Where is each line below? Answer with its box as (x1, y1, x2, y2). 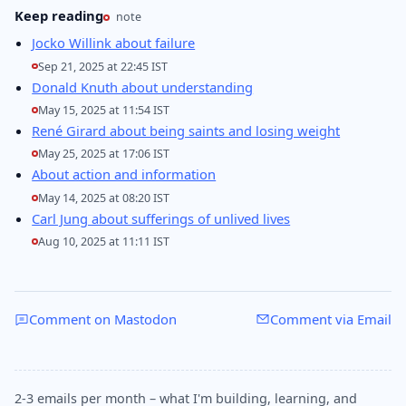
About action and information (32, 165, 217, 184)
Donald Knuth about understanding (32, 77, 254, 96)
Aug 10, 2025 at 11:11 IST (38, 234, 170, 250)
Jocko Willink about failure (32, 34, 196, 53)
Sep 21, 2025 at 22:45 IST (38, 58, 169, 74)
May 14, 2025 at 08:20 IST (38, 189, 170, 206)
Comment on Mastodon (29, 310, 178, 329)
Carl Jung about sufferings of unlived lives (32, 208, 291, 227)
